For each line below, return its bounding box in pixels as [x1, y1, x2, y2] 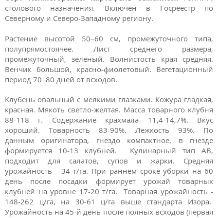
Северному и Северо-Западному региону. [5, 13, 153, 23]
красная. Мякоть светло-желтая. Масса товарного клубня [5, 105, 213, 115]
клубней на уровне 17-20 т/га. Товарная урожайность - [5, 186, 213, 197]
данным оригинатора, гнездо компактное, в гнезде [5, 135, 213, 145]
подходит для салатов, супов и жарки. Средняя [5, 156, 213, 166]
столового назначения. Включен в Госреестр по [5, 3, 213, 13]
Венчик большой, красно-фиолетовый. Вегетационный [5, 64, 213, 74]
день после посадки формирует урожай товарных [5, 176, 213, 186]
